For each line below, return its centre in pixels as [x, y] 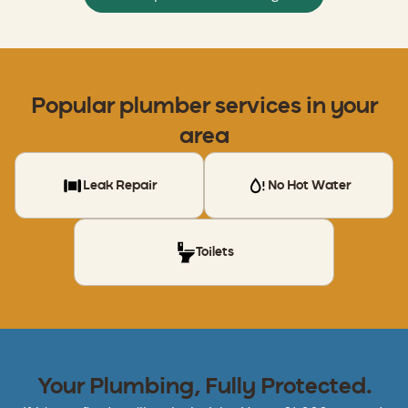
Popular [75, 107]
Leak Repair [120, 185]
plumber [164, 107]
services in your [294, 107]
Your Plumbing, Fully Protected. [204, 388]
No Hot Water [310, 185]
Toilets [214, 253]
